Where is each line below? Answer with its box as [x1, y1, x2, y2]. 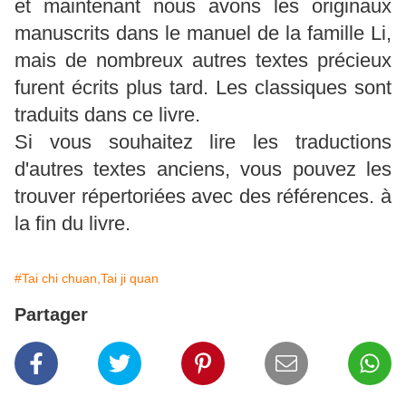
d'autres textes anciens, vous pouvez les [14, 157, 391, 180]
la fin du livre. [14, 211, 130, 235]
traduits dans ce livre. [14, 102, 200, 126]
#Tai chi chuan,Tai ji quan [14, 270, 159, 285]
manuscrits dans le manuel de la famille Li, [14, 21, 391, 44]
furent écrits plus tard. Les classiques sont [14, 75, 391, 99]
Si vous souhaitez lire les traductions [14, 130, 391, 153]
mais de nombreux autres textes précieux [14, 48, 391, 72]
